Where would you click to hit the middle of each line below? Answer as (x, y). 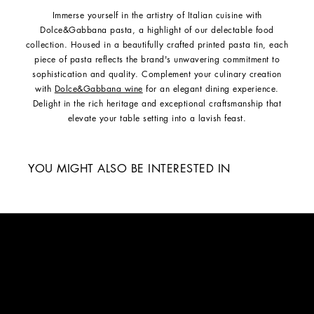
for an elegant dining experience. (211, 89)
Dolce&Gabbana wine (98, 89)
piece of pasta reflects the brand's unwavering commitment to (157, 60)
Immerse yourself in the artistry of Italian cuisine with (157, 16)
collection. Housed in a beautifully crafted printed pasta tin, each (157, 45)
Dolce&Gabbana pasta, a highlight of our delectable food (157, 30)
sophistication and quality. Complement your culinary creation (157, 75)
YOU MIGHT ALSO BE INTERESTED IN (129, 169)
